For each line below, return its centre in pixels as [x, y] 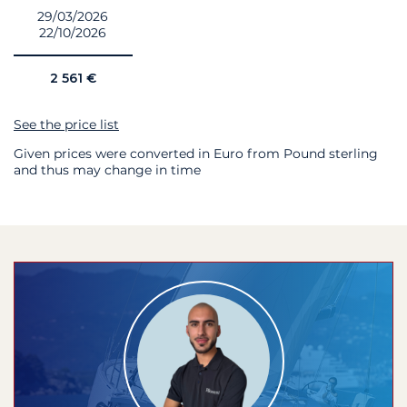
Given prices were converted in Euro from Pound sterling [196, 153]
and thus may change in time [107, 169]
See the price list [66, 124]
